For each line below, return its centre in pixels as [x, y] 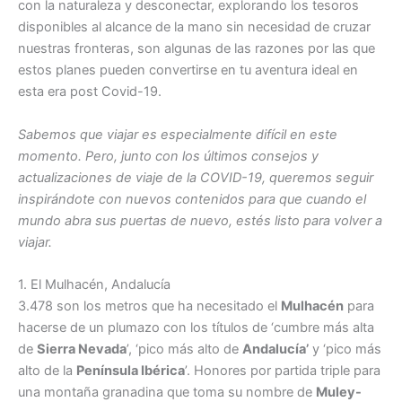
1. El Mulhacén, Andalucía [94, 284]
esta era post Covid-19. [90, 92]
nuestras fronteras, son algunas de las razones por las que [197, 49]
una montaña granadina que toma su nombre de [167, 392]
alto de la [47, 370]
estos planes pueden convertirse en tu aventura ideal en [188, 70]
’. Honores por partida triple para [283, 370]
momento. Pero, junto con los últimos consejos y [168, 156]
